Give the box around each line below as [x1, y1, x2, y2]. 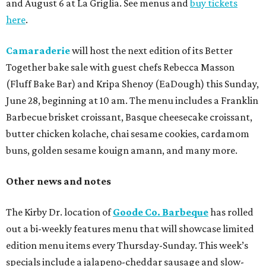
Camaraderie [6, 44, 70, 56]
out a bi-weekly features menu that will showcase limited [6, 222, 254, 235]
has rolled [208, 205, 254, 218]
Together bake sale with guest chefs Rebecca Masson [6, 61, 235, 73]
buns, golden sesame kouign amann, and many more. [6, 144, 237, 156]
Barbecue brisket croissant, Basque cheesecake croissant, [6, 110, 252, 123]
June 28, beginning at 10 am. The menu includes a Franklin [6, 94, 258, 106]
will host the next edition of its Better [70, 44, 233, 56]
